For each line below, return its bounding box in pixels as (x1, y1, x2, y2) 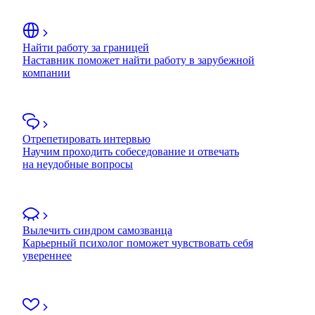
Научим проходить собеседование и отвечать (22, 145, 239, 157)
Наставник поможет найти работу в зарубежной (22, 53, 255, 66)
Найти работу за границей (22, 41, 149, 53)
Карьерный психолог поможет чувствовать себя (22, 236, 253, 249)
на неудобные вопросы (22, 157, 133, 170)
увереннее (22, 249, 72, 262)
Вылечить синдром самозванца (22, 224, 172, 236)
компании (22, 66, 70, 79)
